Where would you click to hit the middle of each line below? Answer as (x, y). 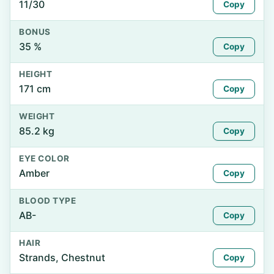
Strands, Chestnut (62, 257)
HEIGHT (36, 74)
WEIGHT (37, 116)
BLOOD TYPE (48, 201)
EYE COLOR (44, 158)
